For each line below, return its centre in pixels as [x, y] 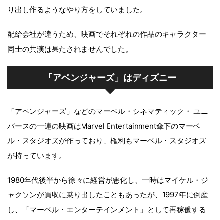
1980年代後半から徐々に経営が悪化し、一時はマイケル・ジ [108, 180]
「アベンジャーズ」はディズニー [110, 77]
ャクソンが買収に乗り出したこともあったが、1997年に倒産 [108, 194]
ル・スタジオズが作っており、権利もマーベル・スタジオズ [107, 140]
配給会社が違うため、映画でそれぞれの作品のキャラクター [107, 34]
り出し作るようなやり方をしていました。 [77, 9]
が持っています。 [37, 155]
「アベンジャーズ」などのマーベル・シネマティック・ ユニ [108, 111]
